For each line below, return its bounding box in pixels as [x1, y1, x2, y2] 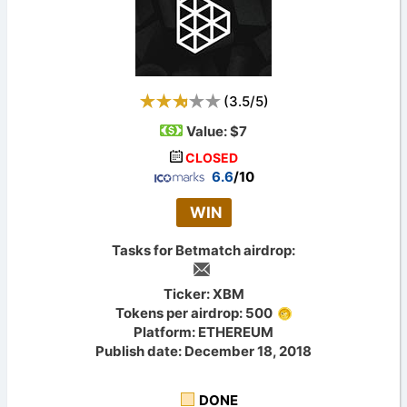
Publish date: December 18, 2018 [95, 342, 312, 360]
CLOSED [184, 150, 238, 165]
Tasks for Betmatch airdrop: [112, 242, 295, 259]
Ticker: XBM [163, 285, 244, 303]
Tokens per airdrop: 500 [115, 304, 275, 322]
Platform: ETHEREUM [134, 323, 273, 341]
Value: [186, 123, 230, 140]
